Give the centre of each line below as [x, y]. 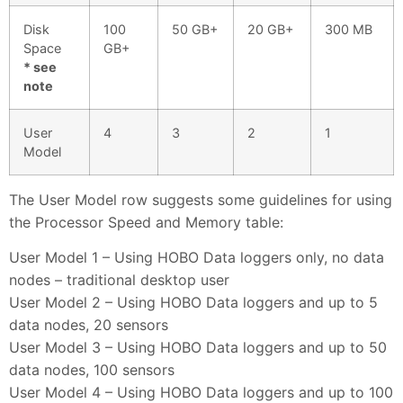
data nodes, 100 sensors [92, 370]
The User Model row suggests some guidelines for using [201, 199]
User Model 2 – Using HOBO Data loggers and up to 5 [193, 303]
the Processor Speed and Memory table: [146, 222]
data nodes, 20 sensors [89, 325]
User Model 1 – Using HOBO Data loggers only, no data [197, 258]
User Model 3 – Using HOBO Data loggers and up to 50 [198, 348]
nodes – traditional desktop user [119, 280]
